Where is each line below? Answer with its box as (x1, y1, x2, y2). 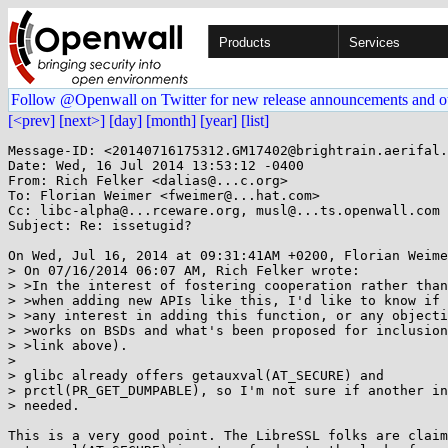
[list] (241, 112, 269, 129)
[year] (200, 112, 237, 129)
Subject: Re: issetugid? (8, 218, 192, 233)
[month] (146, 112, 196, 129)
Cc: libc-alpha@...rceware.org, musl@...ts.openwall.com (8, 203, 440, 218)
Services (349, 35, 400, 50)
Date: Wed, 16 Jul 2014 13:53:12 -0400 (8, 158, 304, 173)
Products (219, 35, 271, 50)
